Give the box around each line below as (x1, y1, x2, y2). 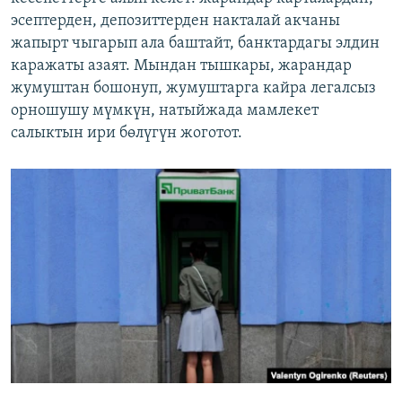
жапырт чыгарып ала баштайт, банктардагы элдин (11, 35, 380, 53)
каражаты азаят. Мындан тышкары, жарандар (11, 57, 352, 75)
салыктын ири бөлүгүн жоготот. (11, 125, 242, 143)
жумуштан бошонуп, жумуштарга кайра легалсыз (11, 80, 376, 98)
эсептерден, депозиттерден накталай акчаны (11, 13, 340, 31)
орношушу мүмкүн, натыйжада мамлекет (11, 102, 319, 120)
